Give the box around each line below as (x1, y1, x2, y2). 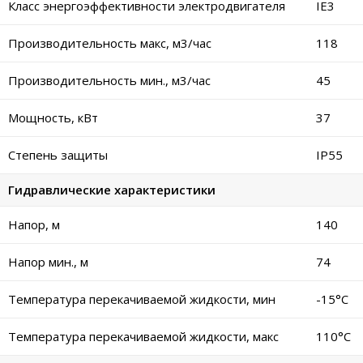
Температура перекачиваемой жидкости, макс (8, 328, 279, 345)
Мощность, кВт (8, 109, 98, 126)
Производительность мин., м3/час (8, 72, 211, 89)
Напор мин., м (8, 254, 88, 271)
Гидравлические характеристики (8, 181, 216, 199)
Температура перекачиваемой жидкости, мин (8, 291, 275, 308)
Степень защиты (8, 147, 108, 164)
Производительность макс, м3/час (8, 35, 211, 52)
